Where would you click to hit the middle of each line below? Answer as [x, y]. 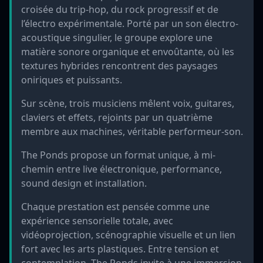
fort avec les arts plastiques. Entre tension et [120, 249]
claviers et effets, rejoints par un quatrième [117, 117]
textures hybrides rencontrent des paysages [119, 66]
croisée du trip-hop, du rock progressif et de [120, 9]
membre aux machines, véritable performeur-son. [132, 131]
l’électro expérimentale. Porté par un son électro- [130, 23]
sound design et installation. [84, 183]
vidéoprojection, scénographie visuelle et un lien [128, 235]
